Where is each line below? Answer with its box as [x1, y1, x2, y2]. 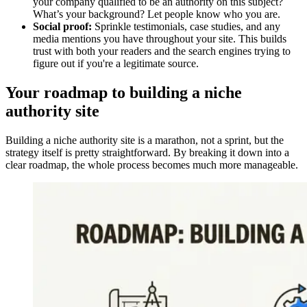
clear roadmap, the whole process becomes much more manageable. [5, 158, 298, 171]
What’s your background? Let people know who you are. [33, 8, 280, 20]
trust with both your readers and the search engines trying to [33, 45, 291, 57]
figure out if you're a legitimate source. [33, 57, 199, 69]
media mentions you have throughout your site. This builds [33, 32, 286, 45]
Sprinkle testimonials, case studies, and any [92, 20, 280, 32]
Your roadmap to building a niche [5, 83, 242, 101]
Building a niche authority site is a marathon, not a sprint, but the [5, 134, 284, 146]
